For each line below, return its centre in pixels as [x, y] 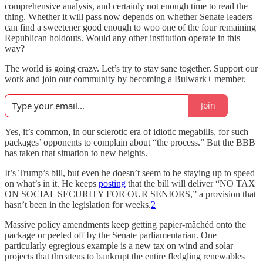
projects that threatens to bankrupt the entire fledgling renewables [125, 256]
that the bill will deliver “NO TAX [190, 183]
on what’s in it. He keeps [52, 183]
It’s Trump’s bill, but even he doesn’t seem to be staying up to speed [130, 173]
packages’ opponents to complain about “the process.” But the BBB [130, 142]
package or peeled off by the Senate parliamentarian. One [111, 235]
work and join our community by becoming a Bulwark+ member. [125, 79]
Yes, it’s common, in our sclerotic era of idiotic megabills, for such [127, 131]
